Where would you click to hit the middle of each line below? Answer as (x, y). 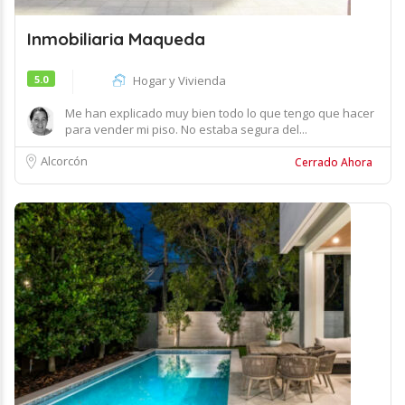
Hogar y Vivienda (179, 80)
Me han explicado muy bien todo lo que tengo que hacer (220, 113)
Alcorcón (64, 161)
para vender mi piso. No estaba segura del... (186, 129)
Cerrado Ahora (334, 162)
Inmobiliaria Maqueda (116, 39)
